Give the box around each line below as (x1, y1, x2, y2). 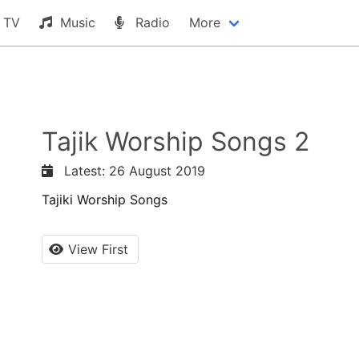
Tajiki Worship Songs (41, 192, 167, 208)
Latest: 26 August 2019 (55, 162, 205, 179)
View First (67, 241, 128, 258)
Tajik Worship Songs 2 (41, 125, 309, 157)
